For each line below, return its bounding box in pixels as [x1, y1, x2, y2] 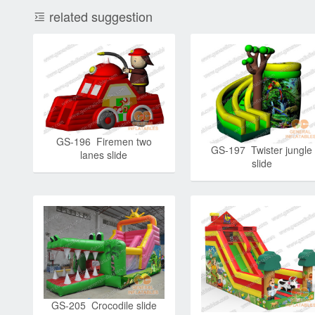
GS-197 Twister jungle [211, 143, 313, 157]
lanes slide [80, 147, 128, 162]
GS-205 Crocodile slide [51, 297, 157, 312]
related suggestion [46, 6, 153, 25]
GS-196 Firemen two [56, 134, 152, 148]
